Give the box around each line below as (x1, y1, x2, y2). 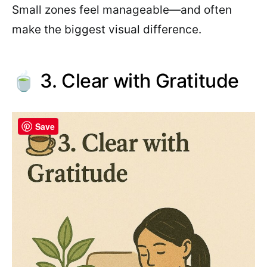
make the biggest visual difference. (12, 22, 201, 36)
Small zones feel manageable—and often (12, 2, 232, 17)
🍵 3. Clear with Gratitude (12, 69, 239, 92)
